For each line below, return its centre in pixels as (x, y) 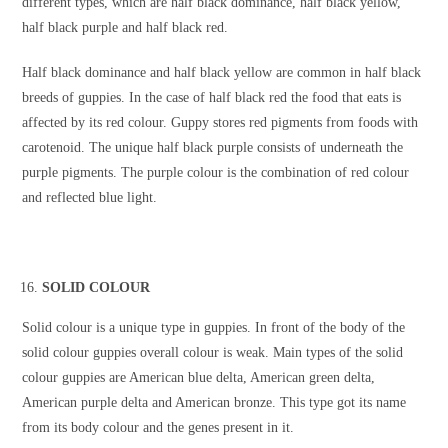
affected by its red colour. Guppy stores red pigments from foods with (220, 123)
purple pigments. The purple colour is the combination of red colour (216, 173)
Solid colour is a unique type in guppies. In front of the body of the (214, 328)
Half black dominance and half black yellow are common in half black (222, 73)
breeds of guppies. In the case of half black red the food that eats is (212, 98)
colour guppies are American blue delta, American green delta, (199, 378)
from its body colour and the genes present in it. (158, 428)
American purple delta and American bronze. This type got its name (214, 403)
